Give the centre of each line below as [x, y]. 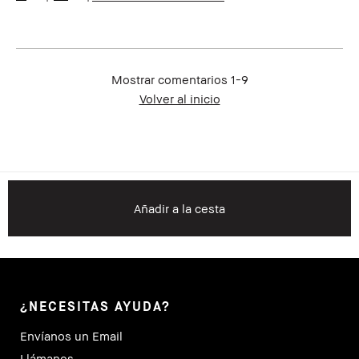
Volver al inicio [179, 99]
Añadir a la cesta [179, 209]
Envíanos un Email [71, 336]
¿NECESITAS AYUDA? [95, 307]
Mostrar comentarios [171, 80]
